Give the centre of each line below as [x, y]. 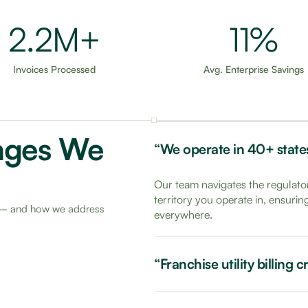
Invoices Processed [54, 69]
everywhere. [183, 214]
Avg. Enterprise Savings [254, 69]
